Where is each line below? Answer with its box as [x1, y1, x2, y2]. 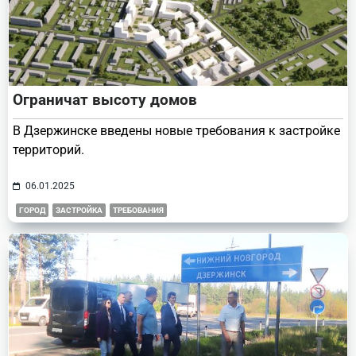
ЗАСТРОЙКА [56, 206, 103, 215]
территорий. [13, 142, 84, 158]
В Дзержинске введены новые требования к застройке [13, 123, 340, 139]
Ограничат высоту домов [13, 91, 197, 110]
